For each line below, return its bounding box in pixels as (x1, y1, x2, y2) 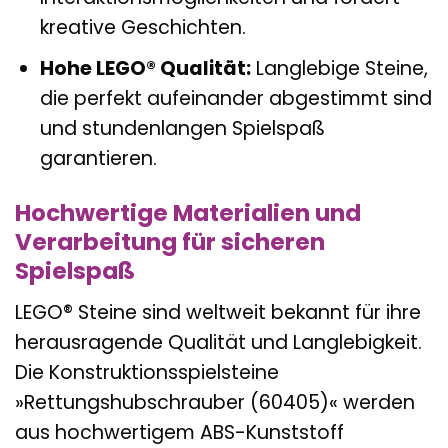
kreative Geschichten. (39, 13, 246, 41)
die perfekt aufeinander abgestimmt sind (39, 85, 432, 113)
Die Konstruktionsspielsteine (15, 358, 279, 386)
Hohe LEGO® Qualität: (39, 55, 251, 83)
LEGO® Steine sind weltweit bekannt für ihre (15, 298, 421, 326)
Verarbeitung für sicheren (15, 226, 325, 259)
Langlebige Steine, (250, 55, 428, 83)
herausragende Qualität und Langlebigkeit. (15, 328, 422, 356)
